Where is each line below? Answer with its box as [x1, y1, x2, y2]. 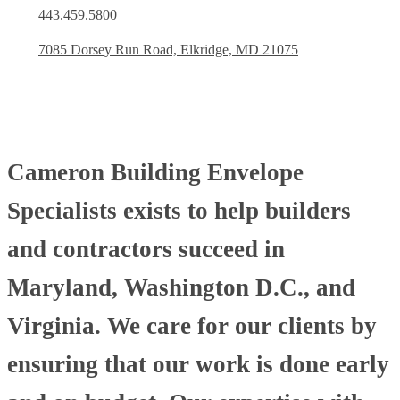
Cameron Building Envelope [7, 159, 304, 187]
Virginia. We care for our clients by [7, 312, 377, 340]
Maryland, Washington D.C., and [7, 274, 355, 302]
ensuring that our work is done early [7, 351, 389, 379]
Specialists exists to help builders [7, 197, 351, 225]
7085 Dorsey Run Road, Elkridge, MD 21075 [38, 41, 298, 57]
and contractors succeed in [7, 236, 285, 263]
